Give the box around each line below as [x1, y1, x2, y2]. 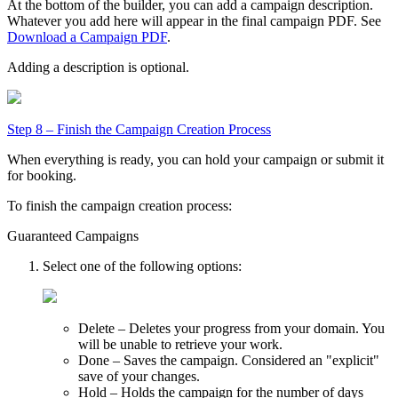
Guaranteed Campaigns [7, 227, 139, 243]
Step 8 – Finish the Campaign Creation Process [7, 121, 271, 137]
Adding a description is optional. [7, 59, 189, 75]
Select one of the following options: [43, 258, 242, 274]
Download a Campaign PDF [7, 28, 167, 44]
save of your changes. [78, 368, 200, 384]
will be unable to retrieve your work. [78, 336, 283, 352]
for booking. [7, 167, 76, 183]
